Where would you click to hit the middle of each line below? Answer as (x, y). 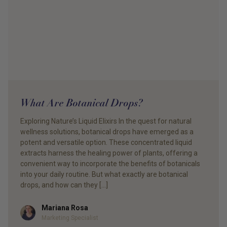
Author (31, 210)
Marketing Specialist (70, 218)
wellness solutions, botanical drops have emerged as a (107, 132)
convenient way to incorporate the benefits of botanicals (110, 164)
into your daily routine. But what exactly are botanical (104, 174)
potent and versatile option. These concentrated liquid (106, 142)
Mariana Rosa (65, 208)
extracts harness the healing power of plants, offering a (109, 153)
